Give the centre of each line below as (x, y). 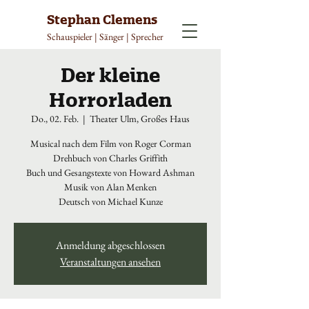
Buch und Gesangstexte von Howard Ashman (110, 172)
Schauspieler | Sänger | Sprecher (105, 37)
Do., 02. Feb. (55, 119)
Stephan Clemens (102, 20)
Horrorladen (110, 100)
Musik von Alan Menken (110, 187)
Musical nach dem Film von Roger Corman (110, 143)
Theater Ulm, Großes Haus (140, 119)
